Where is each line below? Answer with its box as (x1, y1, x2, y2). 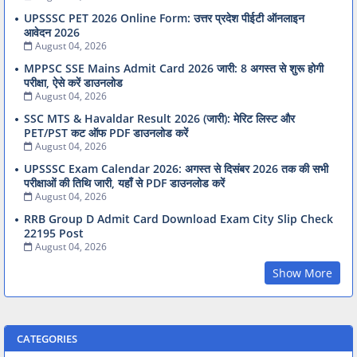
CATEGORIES (17, 331, 77, 346)
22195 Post (24, 225, 84, 241)
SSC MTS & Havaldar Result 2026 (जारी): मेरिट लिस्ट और (24, 110, 295, 126)
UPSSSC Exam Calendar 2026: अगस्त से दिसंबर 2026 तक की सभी (24, 160, 328, 176)
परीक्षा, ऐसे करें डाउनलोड (24, 74, 123, 90)
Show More (273, 265, 332, 280)
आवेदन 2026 (24, 24, 80, 40)
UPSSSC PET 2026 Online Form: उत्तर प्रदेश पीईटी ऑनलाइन (24, 10, 304, 25)
